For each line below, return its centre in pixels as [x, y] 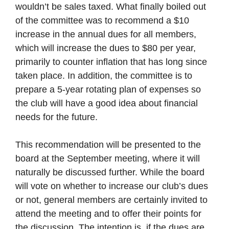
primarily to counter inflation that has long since [111, 62]
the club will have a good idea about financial [107, 104]
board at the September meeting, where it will [108, 159]
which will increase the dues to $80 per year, [106, 48]
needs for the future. [56, 117]
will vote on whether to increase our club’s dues [112, 186]
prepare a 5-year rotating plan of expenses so [108, 90]
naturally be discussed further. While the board [110, 173]
